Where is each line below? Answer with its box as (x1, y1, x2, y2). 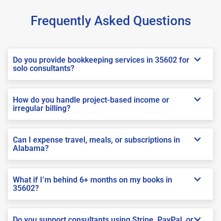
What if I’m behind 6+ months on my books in (13, 175, 172, 184)
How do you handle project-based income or (13, 95, 169, 105)
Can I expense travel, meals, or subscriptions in (13, 135, 180, 145)
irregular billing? (13, 103, 71, 113)
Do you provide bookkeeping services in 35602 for (13, 55, 189, 65)
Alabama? (13, 143, 49, 153)
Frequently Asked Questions (30, 13, 191, 28)
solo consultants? (13, 63, 74, 73)
